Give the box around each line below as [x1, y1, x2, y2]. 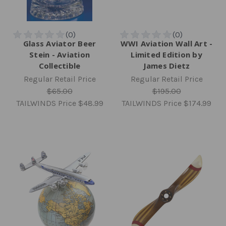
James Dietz [143, 60, 190, 71]
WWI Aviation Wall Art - [120, 38, 213, 48]
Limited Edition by [131, 49, 202, 60]
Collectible [38, 60, 81, 71]
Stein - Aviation [29, 49, 90, 60]
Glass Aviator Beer [23, 38, 96, 48]
